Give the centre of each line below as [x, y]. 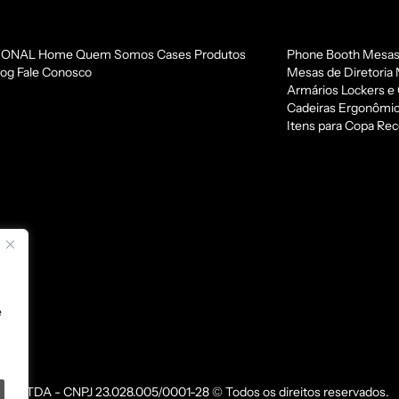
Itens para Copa [330, 125]
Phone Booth [323, 54]
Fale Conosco [54, 72]
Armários [312, 90]
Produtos [220, 54]
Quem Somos [114, 54]
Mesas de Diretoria [339, 72]
